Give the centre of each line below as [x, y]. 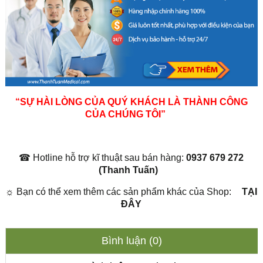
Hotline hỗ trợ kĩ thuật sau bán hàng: [109, 158]
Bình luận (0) [132, 241]
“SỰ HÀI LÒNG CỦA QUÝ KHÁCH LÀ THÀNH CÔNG [131, 102]
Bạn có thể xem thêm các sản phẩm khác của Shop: [124, 192]
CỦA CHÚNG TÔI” [125, 114]
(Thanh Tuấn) [127, 170]
